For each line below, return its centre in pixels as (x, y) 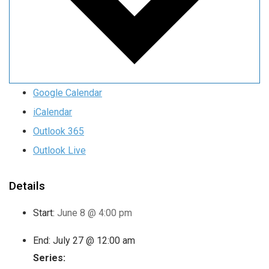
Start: (44, 213)
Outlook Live (59, 151)
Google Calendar (68, 93)
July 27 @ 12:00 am (94, 241)
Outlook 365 (59, 131)
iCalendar (53, 112)
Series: (49, 258)
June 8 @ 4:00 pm (95, 213)
